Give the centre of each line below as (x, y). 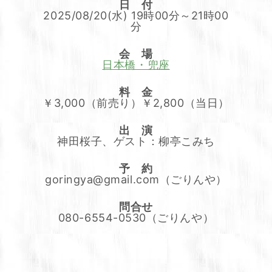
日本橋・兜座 (136, 65)
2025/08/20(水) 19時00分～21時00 (136, 16)
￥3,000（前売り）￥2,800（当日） (136, 103)
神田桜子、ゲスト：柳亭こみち (136, 141)
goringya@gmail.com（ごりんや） (136, 180)
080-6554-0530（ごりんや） (136, 218)
